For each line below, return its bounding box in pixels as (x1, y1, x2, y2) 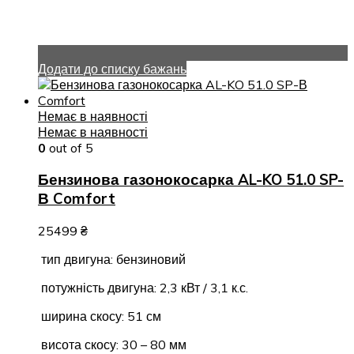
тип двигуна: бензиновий (38, 251, 186, 268)
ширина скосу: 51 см (38, 308, 161, 325)
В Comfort (38, 189, 115, 209)
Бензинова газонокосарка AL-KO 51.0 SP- (38, 170, 344, 190)
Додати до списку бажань (38, 60, 186, 77)
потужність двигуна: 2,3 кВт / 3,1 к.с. (38, 280, 248, 296)
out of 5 (46, 139, 93, 156)
